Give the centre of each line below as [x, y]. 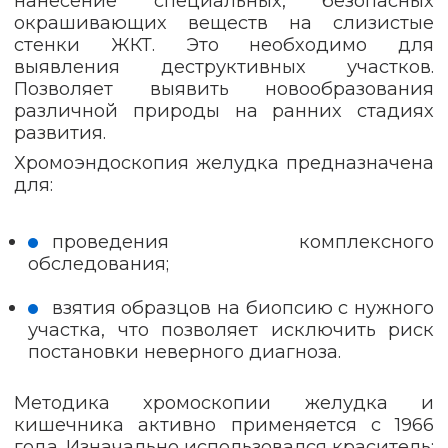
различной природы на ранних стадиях [224, 110]
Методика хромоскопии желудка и [224, 403]
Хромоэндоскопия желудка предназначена [224, 163]
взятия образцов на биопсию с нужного [242, 308]
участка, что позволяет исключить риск [231, 330]
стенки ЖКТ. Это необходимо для [224, 44]
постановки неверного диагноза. [184, 352]
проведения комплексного [242, 241]
